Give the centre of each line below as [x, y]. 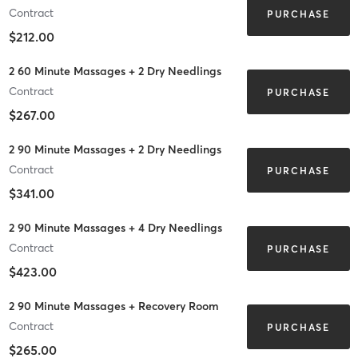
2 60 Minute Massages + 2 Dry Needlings [115, 71]
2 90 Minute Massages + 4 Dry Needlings [115, 227]
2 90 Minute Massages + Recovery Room [113, 306]
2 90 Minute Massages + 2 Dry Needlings [115, 149]
